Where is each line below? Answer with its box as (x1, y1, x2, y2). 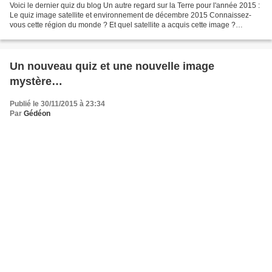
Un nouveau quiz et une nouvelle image (10, 59, 214, 72)
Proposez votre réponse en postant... (10, 30, 131, 39)
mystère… (10, 75, 63, 87)
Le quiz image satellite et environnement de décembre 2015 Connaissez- (10, 10, 251, 19)
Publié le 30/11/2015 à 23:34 (10, 99, 105, 108)
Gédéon (24, 109, 50, 118)
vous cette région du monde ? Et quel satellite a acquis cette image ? (10, 20, 236, 29)
